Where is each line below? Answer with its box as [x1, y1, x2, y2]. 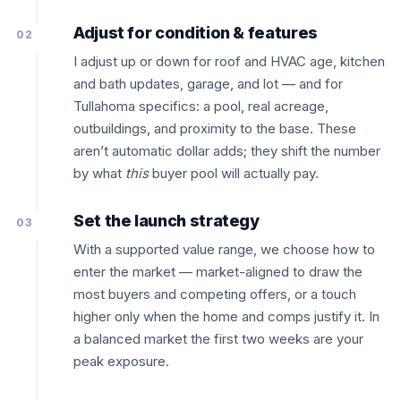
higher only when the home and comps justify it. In [73, 308, 380, 325]
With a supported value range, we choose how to [73, 241, 375, 258]
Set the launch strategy [73, 211, 260, 230]
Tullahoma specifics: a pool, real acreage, [73, 98, 328, 115]
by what [73, 165, 125, 182]
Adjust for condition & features [73, 23, 318, 42]
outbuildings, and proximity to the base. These [73, 120, 356, 137]
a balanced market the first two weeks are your [73, 330, 363, 347]
